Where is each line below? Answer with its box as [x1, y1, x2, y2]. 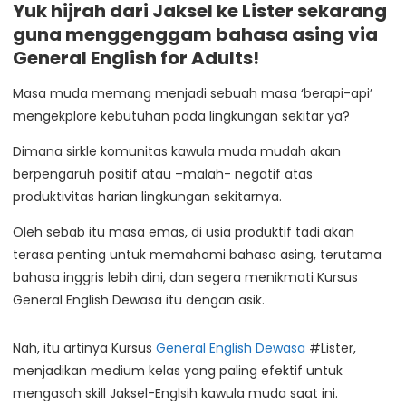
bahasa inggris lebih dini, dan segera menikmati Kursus [13, 268, 358, 287]
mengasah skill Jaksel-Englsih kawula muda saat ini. [13, 384, 338, 403]
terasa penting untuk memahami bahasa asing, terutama [13, 246, 382, 265]
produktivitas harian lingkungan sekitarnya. [13, 188, 282, 207]
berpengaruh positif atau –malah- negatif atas [13, 165, 313, 184]
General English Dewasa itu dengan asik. [13, 291, 265, 310]
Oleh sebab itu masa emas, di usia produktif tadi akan [13, 223, 354, 242]
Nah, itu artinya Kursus [13, 339, 156, 358]
